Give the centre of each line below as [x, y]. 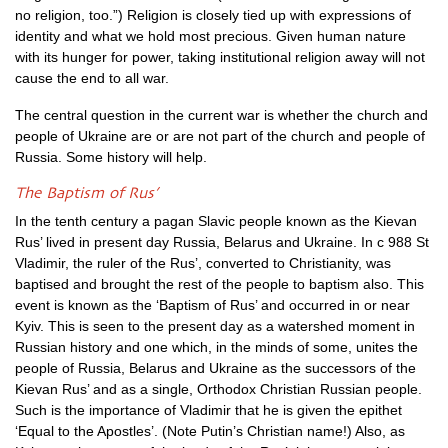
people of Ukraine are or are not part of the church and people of [220, 136]
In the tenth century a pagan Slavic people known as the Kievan [216, 221]
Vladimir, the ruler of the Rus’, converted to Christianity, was [203, 263]
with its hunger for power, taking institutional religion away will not [220, 57]
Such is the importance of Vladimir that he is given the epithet [208, 410]
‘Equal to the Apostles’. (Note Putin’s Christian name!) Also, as [210, 431]
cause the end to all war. [92, 78]
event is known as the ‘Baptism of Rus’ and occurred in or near [212, 305]
